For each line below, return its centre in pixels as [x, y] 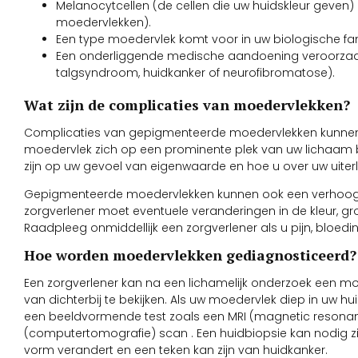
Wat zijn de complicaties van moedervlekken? [187, 104]
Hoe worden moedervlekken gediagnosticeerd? [190, 255]
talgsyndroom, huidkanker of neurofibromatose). [195, 72]
